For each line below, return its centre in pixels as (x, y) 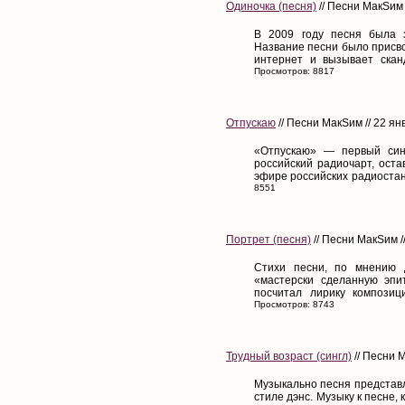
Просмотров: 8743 (294, 304)
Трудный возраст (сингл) (289, 356)
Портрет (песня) (268, 239)
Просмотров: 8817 (294, 71)
